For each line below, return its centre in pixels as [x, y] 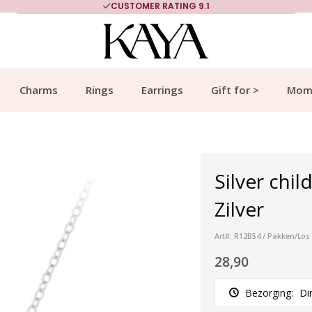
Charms [39, 90]
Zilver [239, 209]
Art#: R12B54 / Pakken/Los [262, 236]
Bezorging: [270, 293]
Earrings [162, 90]
